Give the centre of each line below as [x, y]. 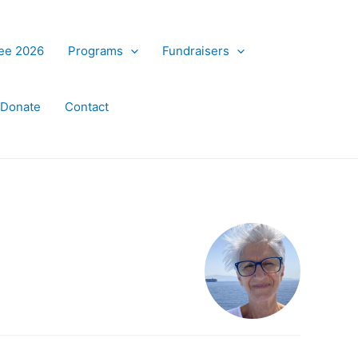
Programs [95, 51]
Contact [86, 107]
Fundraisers [195, 51]
